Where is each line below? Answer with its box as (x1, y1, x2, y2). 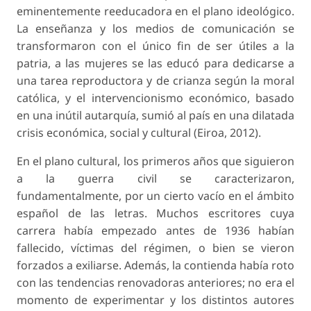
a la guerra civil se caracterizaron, (17, 171, 294, 187)
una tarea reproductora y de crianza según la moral (17, 73, 294, 89)
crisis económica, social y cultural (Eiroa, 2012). (17, 125, 261, 141)
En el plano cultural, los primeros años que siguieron (17, 153, 294, 169)
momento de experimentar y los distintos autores (17, 292, 294, 308)
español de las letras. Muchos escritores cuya (17, 205, 294, 221)
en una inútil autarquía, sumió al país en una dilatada (17, 108, 294, 124)
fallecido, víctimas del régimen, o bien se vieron (17, 240, 294, 256)
